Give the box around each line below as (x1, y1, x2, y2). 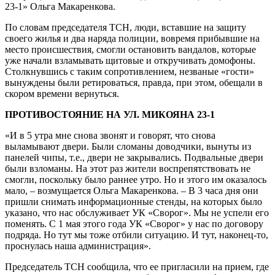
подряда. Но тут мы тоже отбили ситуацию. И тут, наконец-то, (5, 229, 268, 240)
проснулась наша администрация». (5, 240, 151, 251)
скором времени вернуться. (5, 88, 119, 99)
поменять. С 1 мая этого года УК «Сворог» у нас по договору (5, 218, 263, 229)
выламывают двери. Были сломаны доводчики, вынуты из (5, 141, 251, 152)
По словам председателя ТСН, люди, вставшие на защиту (5, 21, 246, 33)
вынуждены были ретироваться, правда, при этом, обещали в (5, 77, 263, 88)
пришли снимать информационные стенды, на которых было (5, 196, 262, 207)
